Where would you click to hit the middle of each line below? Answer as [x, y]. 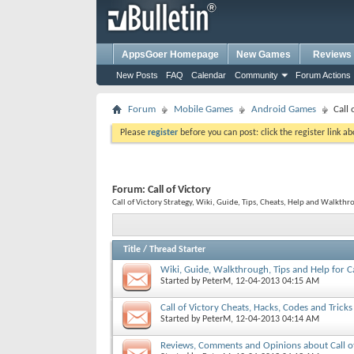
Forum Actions [323, 75]
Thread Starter [177, 249]
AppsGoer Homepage [170, 55]
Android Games [284, 109]
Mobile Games [203, 109]
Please [134, 133]
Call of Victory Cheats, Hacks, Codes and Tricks [256, 307]
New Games [264, 55]
